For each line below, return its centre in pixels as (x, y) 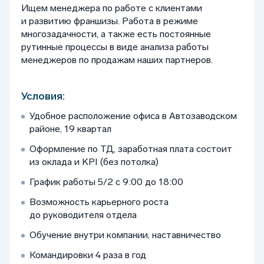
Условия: (43, 96)
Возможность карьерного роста (99, 202)
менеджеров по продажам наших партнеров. (117, 60)
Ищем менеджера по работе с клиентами (112, 8)
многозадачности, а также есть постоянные (116, 34)
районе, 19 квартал (72, 129)
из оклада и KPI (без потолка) (94, 162)
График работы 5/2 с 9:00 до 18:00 (108, 182)
